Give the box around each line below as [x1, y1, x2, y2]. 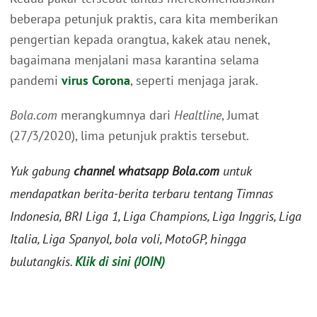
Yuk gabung [10, 163, 74, 180]
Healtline [174, 107, 221, 124]
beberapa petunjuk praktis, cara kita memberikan [10, 11, 278, 28]
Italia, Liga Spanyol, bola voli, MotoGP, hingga [10, 231, 246, 248]
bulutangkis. [10, 253, 75, 270]
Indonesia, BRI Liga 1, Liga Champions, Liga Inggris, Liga [10, 208, 301, 225]
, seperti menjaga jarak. [130, 72, 261, 89]
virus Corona [62, 72, 130, 89]
